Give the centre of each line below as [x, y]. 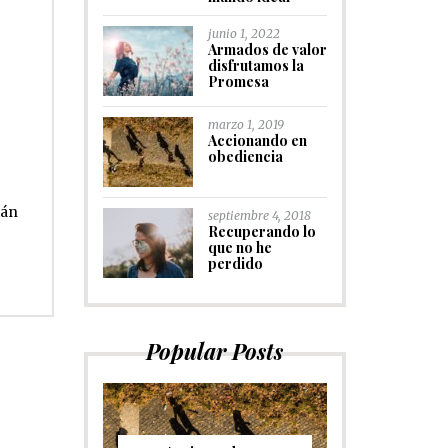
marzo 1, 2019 [245, 124]
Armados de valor [267, 49]
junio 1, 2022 [243, 33]
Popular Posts [215, 351]
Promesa [238, 81]
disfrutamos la [255, 65]
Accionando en [257, 140]
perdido [235, 263]
